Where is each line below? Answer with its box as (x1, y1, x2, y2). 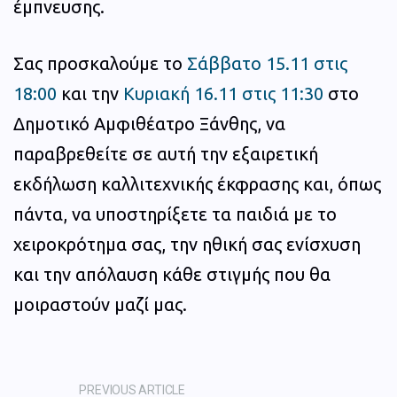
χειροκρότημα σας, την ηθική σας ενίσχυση (13, 234, 361, 255)
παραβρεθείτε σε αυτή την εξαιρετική (13, 144, 318, 165)
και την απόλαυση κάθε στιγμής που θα (13, 264, 331, 285)
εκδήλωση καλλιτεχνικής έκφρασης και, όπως (13, 174, 381, 195)
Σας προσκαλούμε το (13, 53, 187, 74)
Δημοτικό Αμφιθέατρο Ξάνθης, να (13, 113, 285, 135)
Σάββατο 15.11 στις (187, 53, 347, 74)
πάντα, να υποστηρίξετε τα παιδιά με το (13, 204, 337, 225)
